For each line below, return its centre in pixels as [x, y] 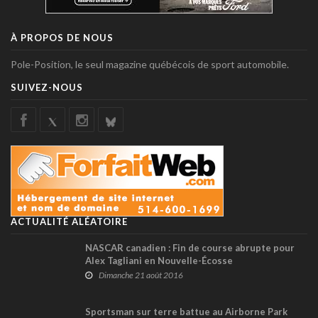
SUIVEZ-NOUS [47, 87]
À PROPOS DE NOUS [62, 37]
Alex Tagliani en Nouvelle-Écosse [159, 260]
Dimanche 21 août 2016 [141, 275]
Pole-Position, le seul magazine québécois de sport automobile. [150, 64]
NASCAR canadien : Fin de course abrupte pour [190, 247]
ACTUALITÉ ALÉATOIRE [69, 221]
